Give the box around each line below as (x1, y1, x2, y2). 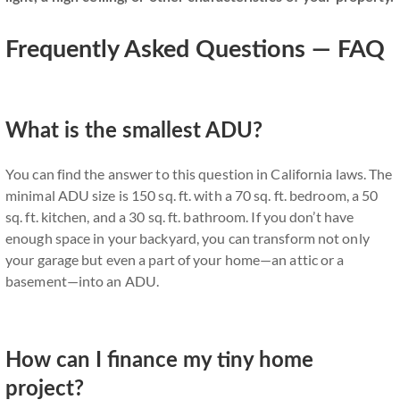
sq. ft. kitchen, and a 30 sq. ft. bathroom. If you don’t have (5, 208, 354, 225)
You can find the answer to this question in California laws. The (5, 165, 393, 182)
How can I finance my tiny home (5, 350, 313, 371)
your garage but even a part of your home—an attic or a (5, 251, 345, 268)
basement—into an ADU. (5, 272, 160, 289)
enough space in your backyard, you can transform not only (5, 229, 370, 246)
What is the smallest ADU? (5, 121, 262, 142)
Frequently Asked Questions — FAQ (5, 37, 385, 62)
